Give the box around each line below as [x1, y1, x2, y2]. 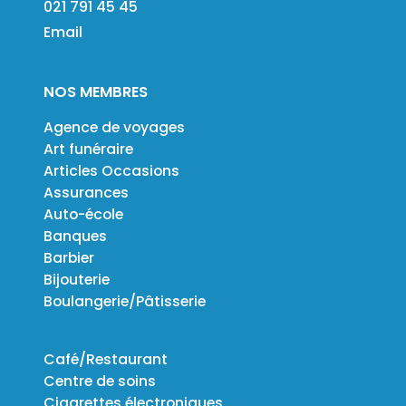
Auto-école [43, 204, 123, 226]
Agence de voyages [43, 117, 185, 139]
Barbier [43, 247, 94, 269]
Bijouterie [43, 269, 110, 291]
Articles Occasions [43, 160, 179, 182]
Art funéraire [43, 139, 133, 160]
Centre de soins [43, 371, 156, 392]
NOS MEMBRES [43, 82, 148, 103]
